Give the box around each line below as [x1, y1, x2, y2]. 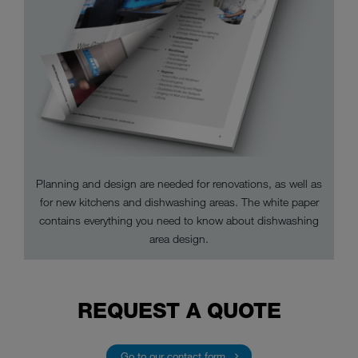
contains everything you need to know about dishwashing [39, 213, 319, 228]
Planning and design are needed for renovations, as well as [36, 177, 322, 191]
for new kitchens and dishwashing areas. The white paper [39, 195, 319, 209]
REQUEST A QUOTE [77, 298, 281, 324]
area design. [149, 232, 209, 246]
